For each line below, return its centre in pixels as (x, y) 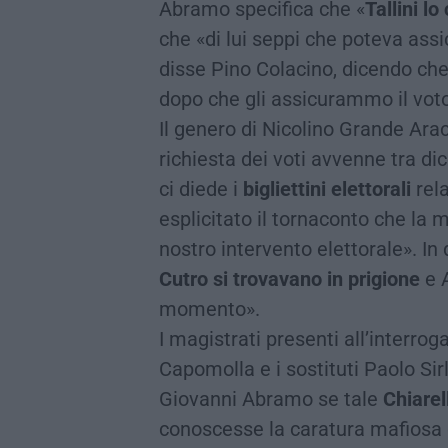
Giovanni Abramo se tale (271, 398)
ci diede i (201, 188)
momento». (209, 308)
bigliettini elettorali (327, 188)
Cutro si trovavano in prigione (289, 278)
